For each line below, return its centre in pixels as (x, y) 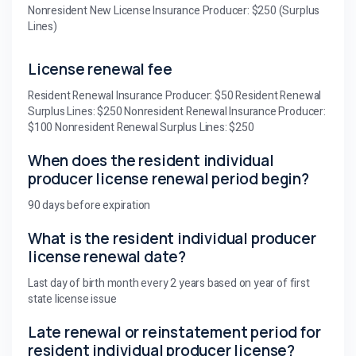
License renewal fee (100, 69)
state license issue (72, 299)
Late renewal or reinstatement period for (174, 332)
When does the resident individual (151, 160)
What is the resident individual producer (172, 238)
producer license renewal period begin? (168, 178)
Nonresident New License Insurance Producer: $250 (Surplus (174, 10)
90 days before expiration (89, 205)
